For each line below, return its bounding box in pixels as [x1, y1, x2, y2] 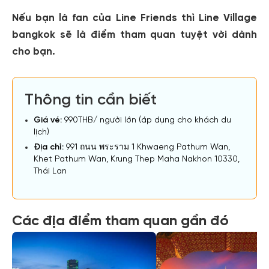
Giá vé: [34, 116, 62, 125]
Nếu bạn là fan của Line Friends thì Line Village [12, 13, 257, 23]
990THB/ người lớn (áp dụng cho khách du [62, 116, 231, 125]
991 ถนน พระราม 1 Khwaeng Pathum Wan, [64, 143, 230, 152]
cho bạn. [12, 46, 55, 57]
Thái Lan [34, 167, 67, 176]
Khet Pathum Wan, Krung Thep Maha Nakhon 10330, [34, 155, 240, 164]
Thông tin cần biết [25, 92, 157, 109]
